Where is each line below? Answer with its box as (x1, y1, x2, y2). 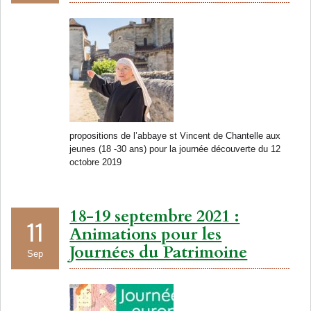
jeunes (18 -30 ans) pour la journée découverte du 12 (69, 144, 281, 154)
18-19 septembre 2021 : (69, 205, 240, 228)
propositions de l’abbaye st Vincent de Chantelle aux (69, 131, 281, 141)
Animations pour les (69, 223, 222, 246)
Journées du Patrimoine (69, 241, 248, 264)
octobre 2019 (69, 157, 122, 167)
